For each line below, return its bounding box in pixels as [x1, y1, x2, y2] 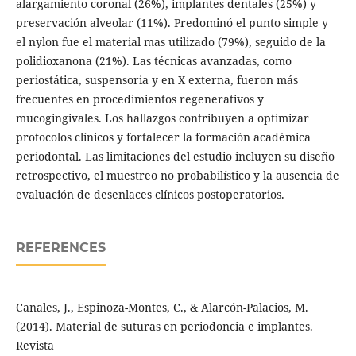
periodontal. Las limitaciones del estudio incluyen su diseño [15, 149, 335, 164]
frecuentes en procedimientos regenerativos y [15, 91, 264, 107]
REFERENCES [15, 240, 106, 256]
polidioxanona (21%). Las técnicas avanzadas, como [15, 53, 292, 69]
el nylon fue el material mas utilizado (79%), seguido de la [15, 34, 326, 50]
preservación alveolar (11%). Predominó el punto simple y [15, 15, 328, 31]
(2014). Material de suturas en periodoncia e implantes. [15, 319, 313, 335]
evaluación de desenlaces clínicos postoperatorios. [15, 187, 284, 203]
